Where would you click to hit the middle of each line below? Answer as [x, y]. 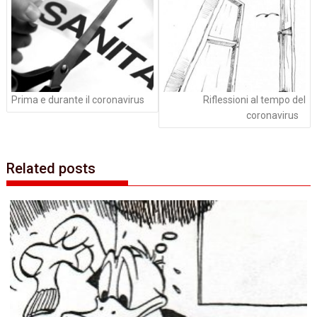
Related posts [51, 168]
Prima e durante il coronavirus [78, 100]
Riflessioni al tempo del [254, 100]
